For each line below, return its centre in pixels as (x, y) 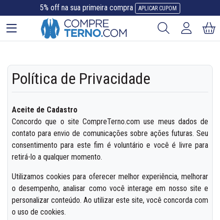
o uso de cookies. (39, 212)
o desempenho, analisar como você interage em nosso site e (110, 188)
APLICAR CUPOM (158, 8)
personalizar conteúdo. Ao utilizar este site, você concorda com (110, 200)
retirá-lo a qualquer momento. (57, 157)
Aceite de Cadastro (45, 110)
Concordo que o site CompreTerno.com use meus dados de (110, 121)
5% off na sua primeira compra (86, 8)
